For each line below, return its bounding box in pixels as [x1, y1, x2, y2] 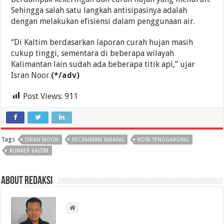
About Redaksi [1, 175, 53, 187]
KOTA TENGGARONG [137, 136, 189, 143]
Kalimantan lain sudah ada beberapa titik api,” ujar [11, 59, 195, 69]
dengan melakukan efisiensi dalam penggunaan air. [11, 16, 195, 26]
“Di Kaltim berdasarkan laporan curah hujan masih [11, 37, 193, 47]
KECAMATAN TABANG [72, 136, 124, 143]
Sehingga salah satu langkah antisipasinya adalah [11, 5, 187, 15]
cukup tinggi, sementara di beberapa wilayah [11, 48, 174, 58]
